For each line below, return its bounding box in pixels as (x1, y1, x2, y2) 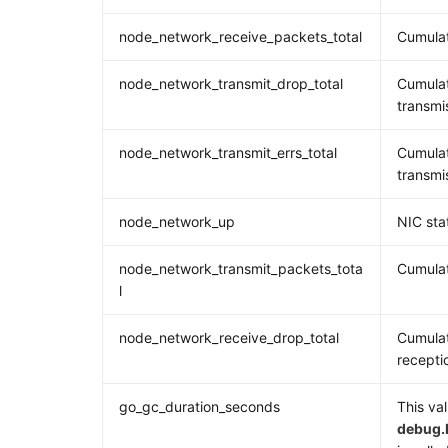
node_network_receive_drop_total (119, 329, 340, 346)
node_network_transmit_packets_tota (119, 260, 364, 277)
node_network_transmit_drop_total (119, 75, 344, 92)
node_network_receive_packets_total (119, 28, 363, 45)
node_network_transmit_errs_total (119, 144, 338, 161)
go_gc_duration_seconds (119, 398, 281, 415)
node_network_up (119, 213, 236, 230)
